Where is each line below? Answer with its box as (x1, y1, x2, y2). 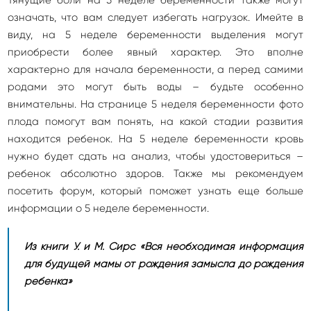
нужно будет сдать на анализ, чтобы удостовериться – (8, 150, 303, 162)
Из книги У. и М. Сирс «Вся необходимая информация (24, 240, 303, 253)
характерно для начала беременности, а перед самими (8, 63, 303, 76)
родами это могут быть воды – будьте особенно (8, 81, 303, 93)
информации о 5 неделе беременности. (8, 202, 209, 215)
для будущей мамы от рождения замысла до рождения (24, 258, 303, 270)
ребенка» (24, 275, 72, 287)
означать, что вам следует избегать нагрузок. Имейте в (8, 11, 303, 24)
